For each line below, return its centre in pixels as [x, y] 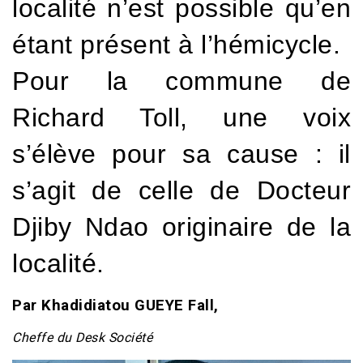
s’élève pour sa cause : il [181, 154]
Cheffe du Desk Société [82, 337]
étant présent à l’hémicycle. [176, 44]
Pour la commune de [181, 81]
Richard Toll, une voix [181, 117]
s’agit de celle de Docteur [181, 190]
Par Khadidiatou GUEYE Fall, [115, 305]
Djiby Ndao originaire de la [181, 226]
